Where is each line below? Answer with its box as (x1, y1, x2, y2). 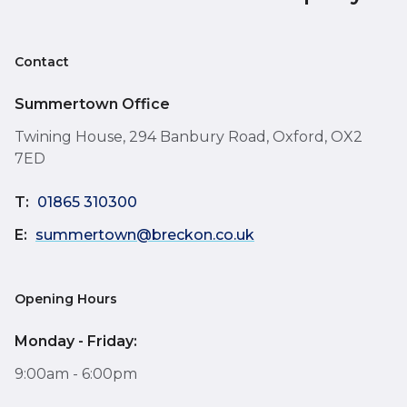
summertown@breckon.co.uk (35, 225, 254, 243)
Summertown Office (15, 94, 170, 113)
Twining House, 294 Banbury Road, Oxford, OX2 (15, 127, 362, 145)
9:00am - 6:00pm (15, 364, 137, 382)
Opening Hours (15, 290, 117, 307)
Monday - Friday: (15, 332, 137, 350)
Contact (15, 53, 69, 70)
